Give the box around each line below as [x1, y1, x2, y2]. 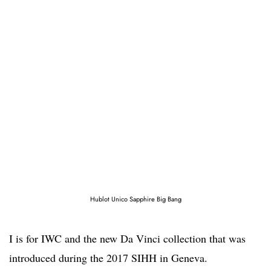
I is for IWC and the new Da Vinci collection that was [9, 231, 246, 246]
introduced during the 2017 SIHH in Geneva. [9, 250, 207, 266]
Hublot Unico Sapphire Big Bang [90, 194, 181, 204]
